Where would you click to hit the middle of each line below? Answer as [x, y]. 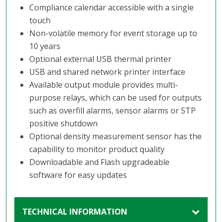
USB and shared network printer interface [107, 72]
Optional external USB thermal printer [100, 59]
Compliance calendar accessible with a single [111, 7]
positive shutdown [63, 123]
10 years [45, 46]
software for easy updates [78, 175]
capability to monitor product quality [97, 149]
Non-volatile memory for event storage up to [113, 33]
